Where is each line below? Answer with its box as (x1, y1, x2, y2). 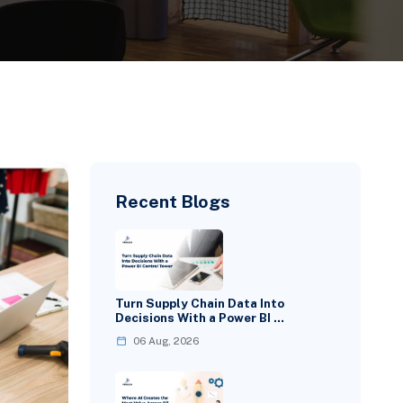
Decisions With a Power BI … (115, 309, 285, 325)
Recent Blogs (115, 191, 231, 211)
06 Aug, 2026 (133, 334, 200, 347)
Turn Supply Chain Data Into (115, 295, 285, 310)
